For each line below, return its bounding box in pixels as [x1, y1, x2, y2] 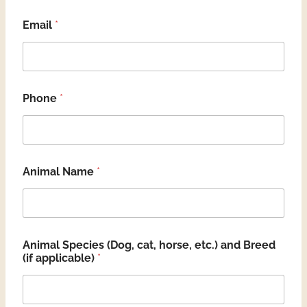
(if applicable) [23, 251, 97, 265]
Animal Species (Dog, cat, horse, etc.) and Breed [23, 238, 275, 251]
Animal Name [23, 165, 97, 178]
